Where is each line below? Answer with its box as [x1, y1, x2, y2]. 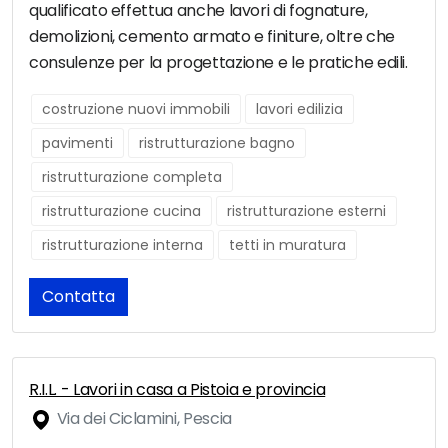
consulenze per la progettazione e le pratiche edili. [29, 51, 408, 75]
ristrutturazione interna [42, 235, 203, 256]
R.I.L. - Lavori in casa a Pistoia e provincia [29, 378, 326, 402]
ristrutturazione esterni [227, 201, 386, 222]
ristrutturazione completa [42, 167, 222, 188]
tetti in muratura [229, 235, 346, 256]
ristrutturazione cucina [42, 201, 201, 222]
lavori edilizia [256, 99, 343, 120]
